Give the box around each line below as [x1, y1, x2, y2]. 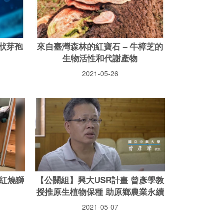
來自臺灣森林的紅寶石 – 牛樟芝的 [37, 40, 163, 52]
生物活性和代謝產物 [62, 52, 137, 64]
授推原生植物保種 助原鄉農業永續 [36, 185, 164, 197]
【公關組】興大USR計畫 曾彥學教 [36, 173, 164, 186]
